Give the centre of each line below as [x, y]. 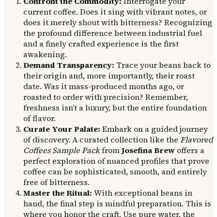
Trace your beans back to [163, 65]
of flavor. [39, 118]
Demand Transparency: [69, 65]
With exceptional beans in [142, 193]
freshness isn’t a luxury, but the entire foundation [115, 107]
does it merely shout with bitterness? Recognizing [118, 22]
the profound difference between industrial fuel [113, 33]
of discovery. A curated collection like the [102, 139]
